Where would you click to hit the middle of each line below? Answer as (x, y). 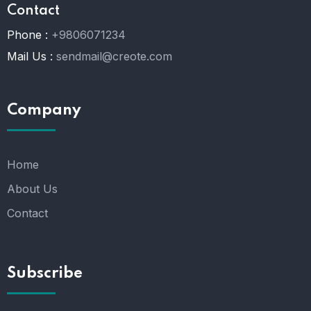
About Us (32, 188)
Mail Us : (30, 56)
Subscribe (45, 273)
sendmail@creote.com (114, 56)
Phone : (27, 34)
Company (44, 110)
